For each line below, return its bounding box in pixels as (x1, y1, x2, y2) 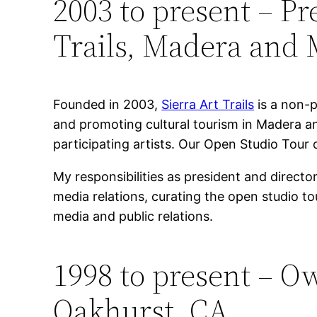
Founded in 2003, (53, 97, 162, 113)
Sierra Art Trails (161, 97, 255, 113)
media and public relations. (53, 209, 214, 224)
